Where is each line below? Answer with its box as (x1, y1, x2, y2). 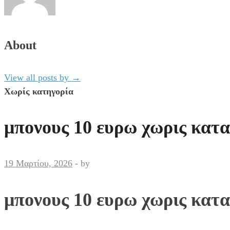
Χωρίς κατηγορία (4, 86, 73, 97)
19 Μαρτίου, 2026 (4, 158, 72, 169)
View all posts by (4, 72, 71, 83)
